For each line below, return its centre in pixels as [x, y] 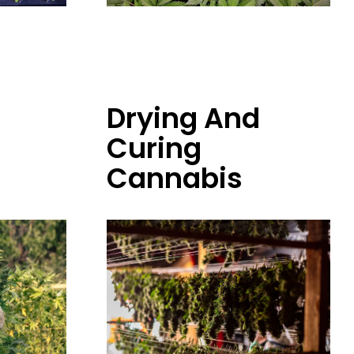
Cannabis [175, 179]
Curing [154, 149]
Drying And [184, 119]
